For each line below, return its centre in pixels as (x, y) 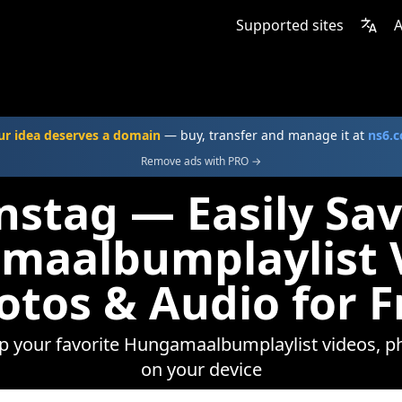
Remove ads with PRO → (201, 161)
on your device (201, 369)
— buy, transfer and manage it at (264, 135)
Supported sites (290, 25)
